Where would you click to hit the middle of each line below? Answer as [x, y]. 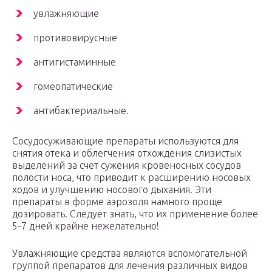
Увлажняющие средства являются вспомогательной [130, 253]
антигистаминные [75, 62]
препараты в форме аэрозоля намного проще [117, 202]
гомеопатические [73, 87]
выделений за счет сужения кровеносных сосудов [127, 165]
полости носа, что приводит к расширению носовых [131, 178]
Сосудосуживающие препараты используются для [125, 141]
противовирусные [75, 38]
